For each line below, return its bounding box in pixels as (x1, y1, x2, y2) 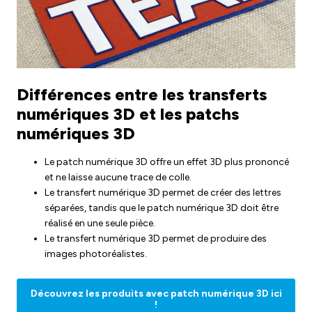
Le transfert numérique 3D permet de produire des (45, 232, 267, 244)
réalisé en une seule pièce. (45, 217, 155, 229)
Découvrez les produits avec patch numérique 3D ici (30, 287, 282, 299)
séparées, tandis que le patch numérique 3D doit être (45, 201, 279, 214)
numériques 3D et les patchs (17, 103, 239, 124)
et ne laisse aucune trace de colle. (45, 171, 192, 183)
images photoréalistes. (45, 247, 147, 260)
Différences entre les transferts (17, 84, 267, 104)
